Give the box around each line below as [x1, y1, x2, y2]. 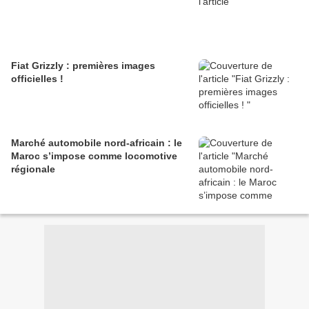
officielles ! [11, 73, 63, 85]
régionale [11, 163, 55, 175]
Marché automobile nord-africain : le [11, 137, 182, 149]
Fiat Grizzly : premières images [11, 60, 155, 72]
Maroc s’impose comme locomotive [11, 150, 177, 162]
